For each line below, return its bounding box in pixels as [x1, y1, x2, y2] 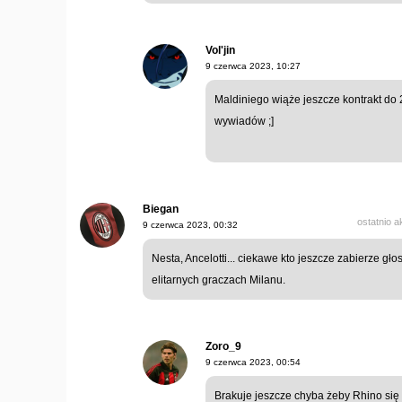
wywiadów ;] [214, 115, 274, 128]
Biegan [143, 203, 179, 216]
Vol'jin [205, 44, 235, 57]
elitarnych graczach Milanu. [152, 274, 285, 287]
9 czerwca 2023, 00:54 [205, 357, 301, 368]
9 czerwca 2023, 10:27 [205, 61, 301, 72]
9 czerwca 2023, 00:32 [143, 220, 238, 231]
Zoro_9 [205, 340, 241, 354]
